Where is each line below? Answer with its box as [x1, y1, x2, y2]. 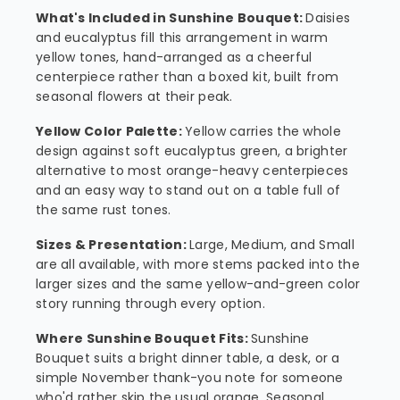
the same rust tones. [36, 201, 171, 219]
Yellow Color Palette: [36, 122, 186, 140]
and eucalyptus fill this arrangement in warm [36, 29, 329, 46]
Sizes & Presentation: [36, 236, 190, 254]
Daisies [305, 9, 351, 27]
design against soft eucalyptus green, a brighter [36, 142, 348, 160]
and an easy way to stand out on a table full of [36, 181, 341, 199]
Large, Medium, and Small [189, 236, 354, 254]
